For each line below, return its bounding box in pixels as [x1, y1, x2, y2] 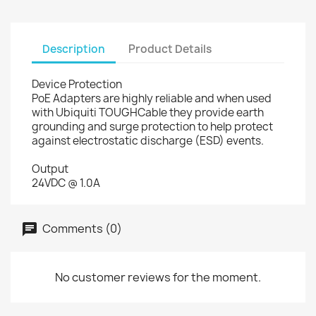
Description [42, 41, 105, 56]
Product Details [128, 41, 212, 56]
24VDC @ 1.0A [32, 176, 100, 190]
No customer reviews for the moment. [55, 269, 261, 285]
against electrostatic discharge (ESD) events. [32, 133, 264, 148]
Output [32, 162, 68, 176]
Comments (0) [40, 220, 122, 236]
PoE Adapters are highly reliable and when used [32, 91, 272, 106]
